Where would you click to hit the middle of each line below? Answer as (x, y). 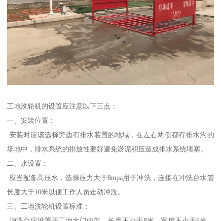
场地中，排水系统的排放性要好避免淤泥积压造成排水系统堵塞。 (107, 149)
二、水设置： (28, 163)
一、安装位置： (31, 120)
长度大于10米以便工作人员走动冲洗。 (66, 192)
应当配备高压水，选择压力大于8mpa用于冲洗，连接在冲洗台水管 (110, 177)
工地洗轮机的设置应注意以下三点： (62, 106)
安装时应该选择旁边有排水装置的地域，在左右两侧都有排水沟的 (110, 134)
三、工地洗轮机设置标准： (49, 206)
